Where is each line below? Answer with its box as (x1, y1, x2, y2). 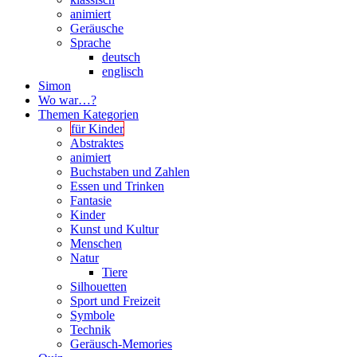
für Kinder (71, 121, 124, 135)
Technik (70, 322, 111, 336)
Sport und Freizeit (70, 293, 160, 308)
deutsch (102, 49, 140, 64)
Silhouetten (70, 279, 127, 293)
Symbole (70, 308, 115, 322)
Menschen (70, 236, 122, 250)
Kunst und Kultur (70, 222, 159, 236)
